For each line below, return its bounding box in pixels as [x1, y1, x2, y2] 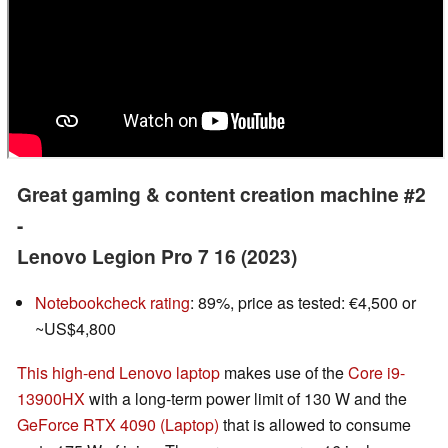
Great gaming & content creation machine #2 [17, 180, 426, 209]
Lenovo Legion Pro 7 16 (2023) [17, 242, 297, 271]
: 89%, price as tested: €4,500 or [190, 291, 416, 315]
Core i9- [348, 361, 405, 385]
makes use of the [220, 361, 348, 385]
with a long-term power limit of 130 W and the [85, 387, 407, 411]
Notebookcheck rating [35, 291, 190, 315]
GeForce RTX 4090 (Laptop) [17, 413, 219, 437]
